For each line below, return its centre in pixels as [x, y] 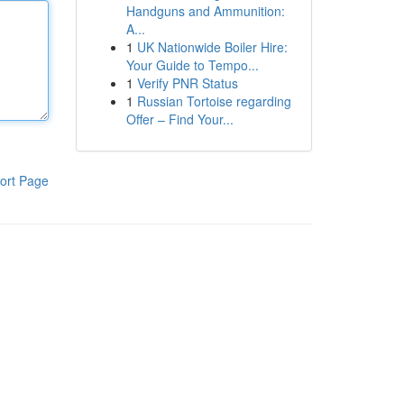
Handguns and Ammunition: [205, 11]
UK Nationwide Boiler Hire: [212, 47]
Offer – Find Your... [179, 119]
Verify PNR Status [187, 83]
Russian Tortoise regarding [214, 101]
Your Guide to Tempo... [192, 65]
